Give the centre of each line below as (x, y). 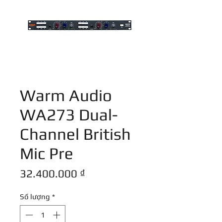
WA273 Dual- (69, 115)
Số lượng (35, 197)
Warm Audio (66, 95)
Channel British (75, 134)
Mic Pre (47, 153)
